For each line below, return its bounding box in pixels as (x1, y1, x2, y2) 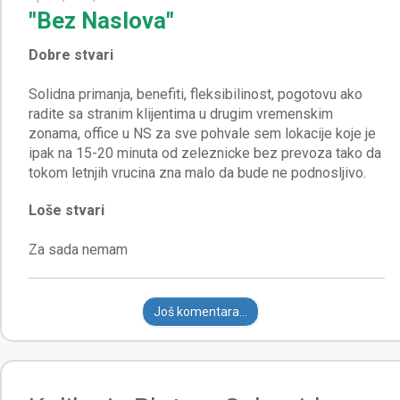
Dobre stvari (29, 46, 113, 63)
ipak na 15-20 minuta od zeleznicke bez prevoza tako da (29, 144, 381, 162)
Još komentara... (153, 304, 247, 319)
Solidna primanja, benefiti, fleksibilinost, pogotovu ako (29, 85, 362, 103)
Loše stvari (29, 201, 104, 219)
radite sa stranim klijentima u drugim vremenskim (29, 104, 333, 122)
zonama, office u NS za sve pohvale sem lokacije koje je (29, 124, 376, 142)
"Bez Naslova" (29, 6, 174, 34)
